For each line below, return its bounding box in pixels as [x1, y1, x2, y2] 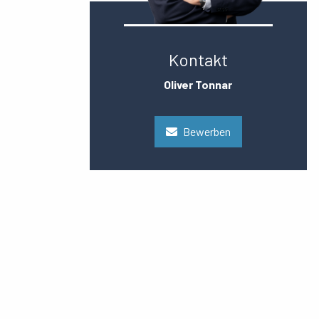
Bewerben [182, 124, 231, 138]
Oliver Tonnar [164, 78, 233, 92]
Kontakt [168, 49, 228, 70]
